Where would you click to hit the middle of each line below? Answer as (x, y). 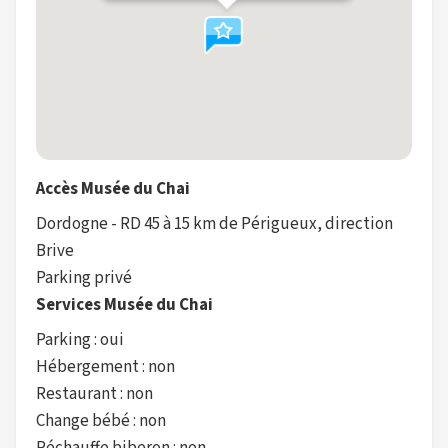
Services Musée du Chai (124, 305)
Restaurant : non (94, 394)
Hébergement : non (105, 367)
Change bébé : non (101, 421)
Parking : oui (80, 340)
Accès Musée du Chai (113, 189)
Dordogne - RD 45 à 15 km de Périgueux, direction (214, 224)
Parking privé (84, 278)
